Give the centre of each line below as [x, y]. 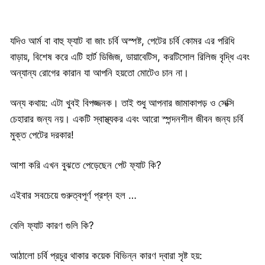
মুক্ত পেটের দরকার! [42, 135]
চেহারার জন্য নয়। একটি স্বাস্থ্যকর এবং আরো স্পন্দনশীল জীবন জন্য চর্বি [127, 119]
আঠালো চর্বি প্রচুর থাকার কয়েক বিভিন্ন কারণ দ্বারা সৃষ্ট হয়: [106, 255]
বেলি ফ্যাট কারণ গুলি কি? [52, 225]
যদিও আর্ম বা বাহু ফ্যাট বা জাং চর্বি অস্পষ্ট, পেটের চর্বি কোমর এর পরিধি [122, 41]
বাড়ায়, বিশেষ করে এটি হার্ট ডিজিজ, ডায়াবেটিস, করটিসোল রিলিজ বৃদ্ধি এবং [130, 56]
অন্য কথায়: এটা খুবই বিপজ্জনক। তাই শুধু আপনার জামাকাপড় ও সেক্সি [122, 103]
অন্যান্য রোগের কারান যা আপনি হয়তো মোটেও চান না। [99, 72]
